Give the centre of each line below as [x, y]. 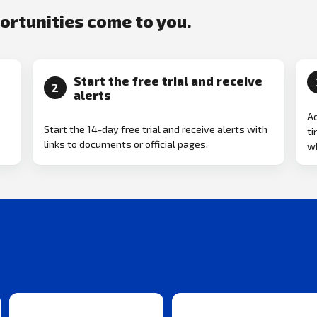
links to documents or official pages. [126, 144]
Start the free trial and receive [168, 80]
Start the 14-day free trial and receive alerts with [156, 129]
